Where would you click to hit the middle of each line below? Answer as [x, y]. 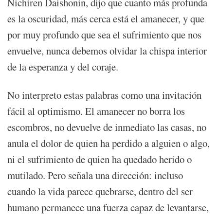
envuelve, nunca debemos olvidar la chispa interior [107, 50]
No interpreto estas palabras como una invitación [104, 95]
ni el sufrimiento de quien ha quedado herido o [100, 159]
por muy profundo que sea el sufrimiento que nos [104, 34]
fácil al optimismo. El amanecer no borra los [96, 111]
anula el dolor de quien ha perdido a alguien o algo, [109, 143]
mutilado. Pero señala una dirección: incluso [95, 175]
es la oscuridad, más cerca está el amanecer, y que [106, 18]
